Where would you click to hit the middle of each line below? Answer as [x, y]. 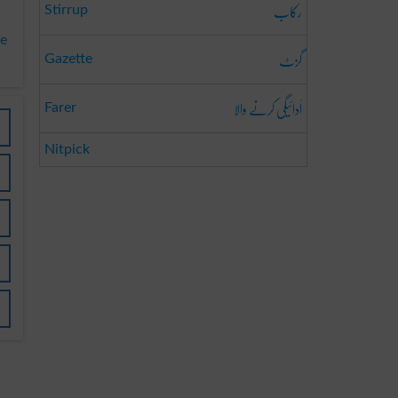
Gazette [68, 59]
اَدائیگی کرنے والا [268, 109]
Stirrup [66, 10]
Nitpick [67, 149]
